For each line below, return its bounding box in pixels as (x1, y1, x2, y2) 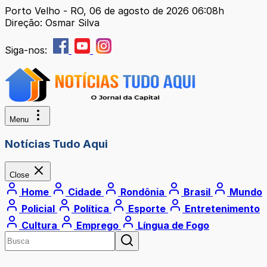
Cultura (19, 219, 60, 232)
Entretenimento (182, 203, 260, 215)
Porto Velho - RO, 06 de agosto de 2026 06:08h (5, 5, 224, 17)
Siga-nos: (5, 44, 50, 56)
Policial (19, 203, 57, 215)
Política (72, 203, 111, 215)
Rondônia (118, 186, 167, 198)
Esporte (126, 203, 168, 215)
